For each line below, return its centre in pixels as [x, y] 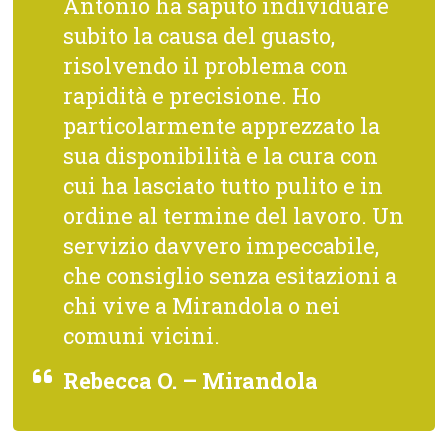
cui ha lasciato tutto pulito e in [223, 186]
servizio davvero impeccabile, [221, 246]
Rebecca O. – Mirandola [191, 381]
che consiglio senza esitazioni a [230, 276]
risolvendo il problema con [206, 66]
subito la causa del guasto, [199, 36]
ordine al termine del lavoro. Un [234, 216]
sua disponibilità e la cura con [221, 156]
